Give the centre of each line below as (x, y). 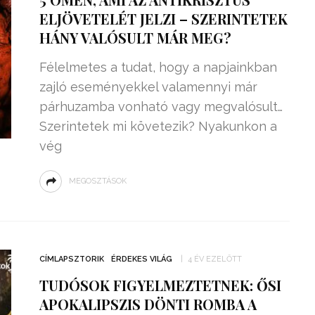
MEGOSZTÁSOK (97, 181)
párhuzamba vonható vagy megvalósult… (161, 107)
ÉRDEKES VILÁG (141, 259)
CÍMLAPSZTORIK (71, 259)
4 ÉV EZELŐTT (214, 259)
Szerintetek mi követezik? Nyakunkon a (158, 126)
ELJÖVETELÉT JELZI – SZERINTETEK (163, 19)
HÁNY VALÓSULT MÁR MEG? (135, 38)
